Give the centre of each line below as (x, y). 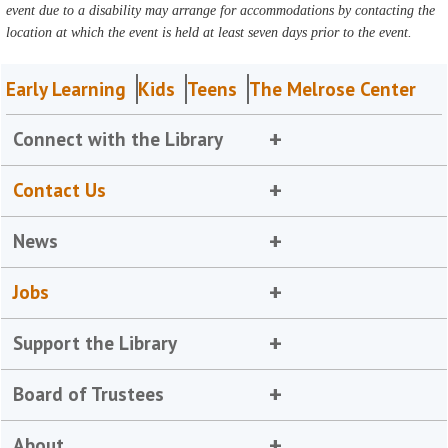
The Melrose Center (333, 89)
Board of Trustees (89, 394)
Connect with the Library (118, 139)
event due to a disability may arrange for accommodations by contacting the (221, 10)
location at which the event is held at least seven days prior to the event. (209, 32)
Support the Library (95, 343)
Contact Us (60, 190)
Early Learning (66, 89)
